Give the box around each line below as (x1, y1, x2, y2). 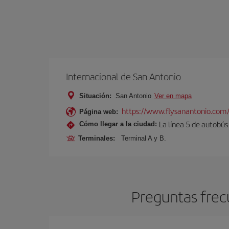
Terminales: (78, 134, 119, 142)
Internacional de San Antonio (66, 69, 181, 83)
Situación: (79, 91, 111, 100)
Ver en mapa (154, 91, 192, 100)
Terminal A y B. (121, 134, 166, 142)
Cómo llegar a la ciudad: (79, 120, 157, 128)
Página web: (79, 107, 118, 116)
